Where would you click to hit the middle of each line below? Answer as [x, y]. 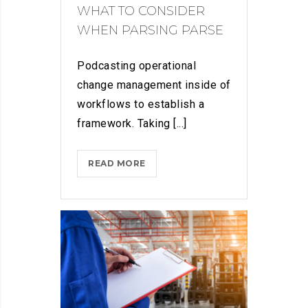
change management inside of [154, 85]
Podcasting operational [136, 66]
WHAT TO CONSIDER [141, 11]
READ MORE [117, 164]
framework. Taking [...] [132, 124]
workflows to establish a [141, 104]
